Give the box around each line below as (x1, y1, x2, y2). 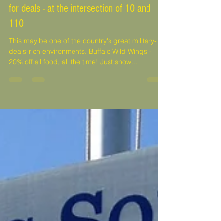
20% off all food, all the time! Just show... (100, 78, 137, 88)
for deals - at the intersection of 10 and (9, 24, 150, 37)
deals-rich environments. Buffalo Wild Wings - (9, 68, 151, 77)
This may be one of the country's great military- (9, 58, 157, 67)
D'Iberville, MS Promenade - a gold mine (9, 9, 155, 22)
